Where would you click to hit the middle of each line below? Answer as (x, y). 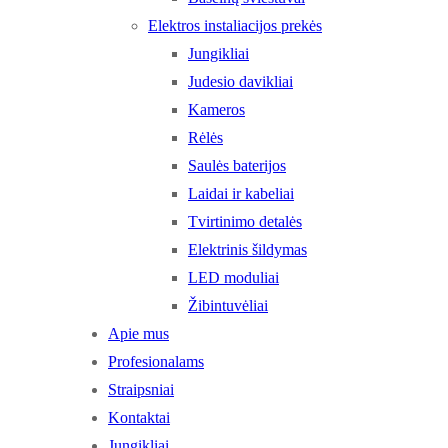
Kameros (216, 109)
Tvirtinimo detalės (245, 221)
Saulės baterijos (237, 165)
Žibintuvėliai (228, 305)
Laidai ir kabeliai (241, 193)
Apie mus (138, 333)
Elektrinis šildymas (247, 249)
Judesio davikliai (240, 81)
